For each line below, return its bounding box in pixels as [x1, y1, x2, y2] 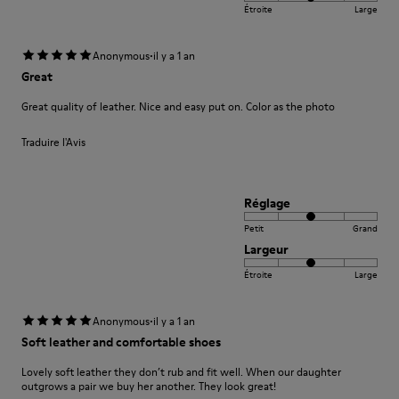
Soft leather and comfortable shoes [21, 333, 221, 351]
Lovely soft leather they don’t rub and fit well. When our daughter [21, 364, 341, 379]
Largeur [244, 240, 289, 258]
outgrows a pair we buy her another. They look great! [21, 379, 276, 394]
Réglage [244, 194, 290, 212]
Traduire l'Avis [21, 134, 85, 150]
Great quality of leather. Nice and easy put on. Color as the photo [21, 99, 335, 114]
